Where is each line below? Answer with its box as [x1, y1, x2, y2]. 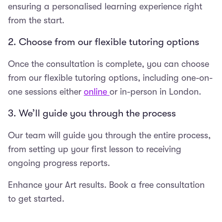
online [84, 86, 110, 97]
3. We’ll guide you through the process [8, 107, 176, 119]
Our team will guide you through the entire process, [8, 130, 211, 140]
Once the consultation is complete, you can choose [8, 58, 209, 69]
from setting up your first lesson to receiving [8, 144, 181, 154]
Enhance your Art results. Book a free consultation [8, 179, 205, 190]
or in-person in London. [110, 86, 204, 97]
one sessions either [8, 86, 84, 97]
